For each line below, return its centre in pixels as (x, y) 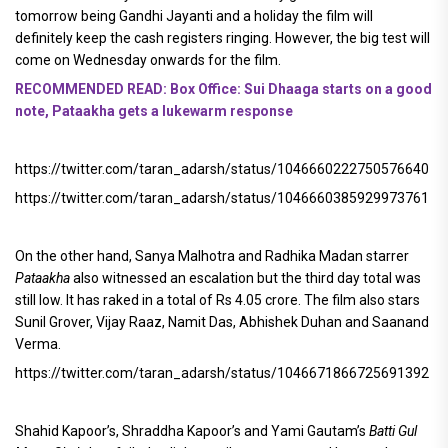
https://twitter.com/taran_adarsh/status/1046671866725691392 (222, 372)
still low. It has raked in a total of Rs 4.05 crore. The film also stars (217, 299)
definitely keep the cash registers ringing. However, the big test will (222, 37)
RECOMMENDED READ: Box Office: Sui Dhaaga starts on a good (223, 88)
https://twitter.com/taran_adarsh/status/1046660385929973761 (222, 197)
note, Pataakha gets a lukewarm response (154, 110)
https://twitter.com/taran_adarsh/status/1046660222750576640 (222, 168)
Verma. (38, 343)
